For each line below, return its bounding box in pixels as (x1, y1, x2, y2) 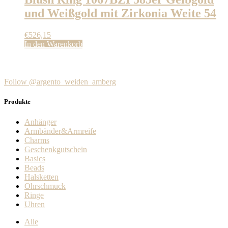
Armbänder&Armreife (24, 126, 96, 135)
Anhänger (24, 117, 56, 126)
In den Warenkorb (24, 40, 82, 49)
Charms (24, 135, 49, 145)
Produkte (4, 98, 31, 106)
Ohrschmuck (24, 181, 66, 190)
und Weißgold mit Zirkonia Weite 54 (24, 7, 216, 20)
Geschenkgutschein (24, 145, 87, 154)
